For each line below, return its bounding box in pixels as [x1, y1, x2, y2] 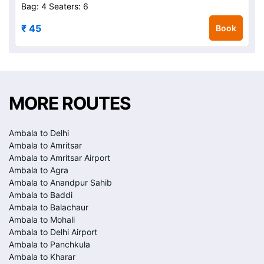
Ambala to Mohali [9, 214, 75, 225]
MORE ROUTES [9, 93, 131, 114]
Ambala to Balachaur [9, 202, 88, 212]
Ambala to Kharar [9, 252, 75, 262]
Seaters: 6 [49, 1, 88, 11]
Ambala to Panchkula [9, 239, 90, 249]
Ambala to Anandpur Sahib [9, 177, 112, 187]
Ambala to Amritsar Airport [9, 153, 110, 163]
